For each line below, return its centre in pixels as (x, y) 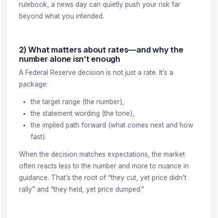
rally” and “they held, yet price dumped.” (82, 189)
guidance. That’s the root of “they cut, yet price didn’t (103, 177)
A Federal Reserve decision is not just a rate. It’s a (96, 72)
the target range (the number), (77, 101)
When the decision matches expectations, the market (102, 154)
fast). (38, 136)
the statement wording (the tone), (82, 113)
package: (33, 84)
